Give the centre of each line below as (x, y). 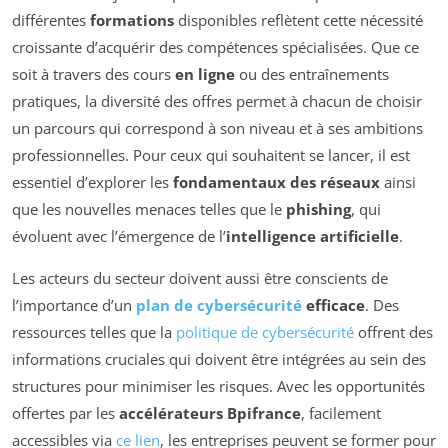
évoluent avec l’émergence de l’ (119, 235)
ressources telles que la (94, 331)
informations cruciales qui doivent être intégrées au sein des (219, 358)
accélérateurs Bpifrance (210, 412)
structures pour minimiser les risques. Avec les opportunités (218, 385)
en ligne (205, 73)
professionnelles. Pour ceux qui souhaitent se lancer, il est (211, 154)
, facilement (341, 412)
